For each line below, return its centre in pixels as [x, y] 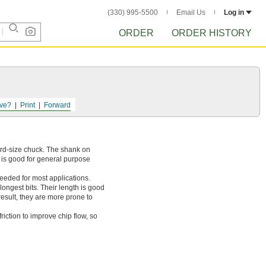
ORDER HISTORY [212, 33]
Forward [57, 105]
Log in [234, 12]
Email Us [191, 12]
